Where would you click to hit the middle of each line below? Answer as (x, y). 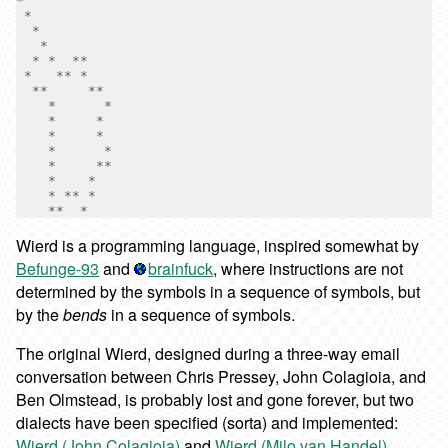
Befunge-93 (57, 268)
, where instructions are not (308, 268)
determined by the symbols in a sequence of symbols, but (218, 291)
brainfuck (180, 268)
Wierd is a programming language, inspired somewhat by (217, 245)
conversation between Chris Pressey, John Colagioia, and (221, 376)
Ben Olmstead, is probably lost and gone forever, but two (215, 399)
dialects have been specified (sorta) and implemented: (207, 422)
